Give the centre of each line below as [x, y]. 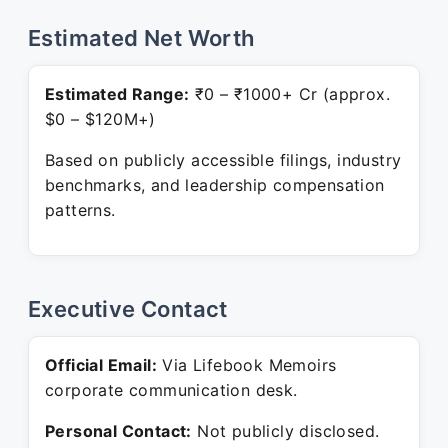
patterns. [80, 210]
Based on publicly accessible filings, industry [223, 160]
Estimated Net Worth [141, 38]
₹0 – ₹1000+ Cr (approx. [290, 94]
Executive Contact [128, 309]
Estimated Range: [117, 94]
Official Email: [101, 365]
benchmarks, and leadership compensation [215, 185]
